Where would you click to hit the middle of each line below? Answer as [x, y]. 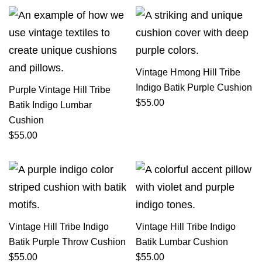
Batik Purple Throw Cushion [67, 242]
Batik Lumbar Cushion [182, 242]
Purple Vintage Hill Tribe [60, 89]
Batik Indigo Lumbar [50, 105]
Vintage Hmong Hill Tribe [188, 72]
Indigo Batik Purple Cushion [194, 87]
